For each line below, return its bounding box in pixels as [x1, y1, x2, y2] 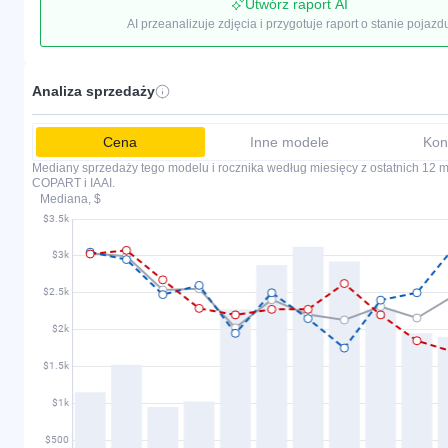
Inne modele [249, 133, 329, 150]
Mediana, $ [40, 191, 101, 206]
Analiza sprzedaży [32, 82, 155, 99]
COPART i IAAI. [32, 175, 115, 190]
